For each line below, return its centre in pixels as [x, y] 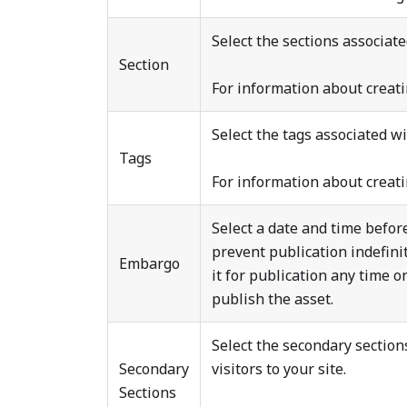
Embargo [149, 263]
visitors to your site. [279, 369]
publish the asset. [273, 299]
